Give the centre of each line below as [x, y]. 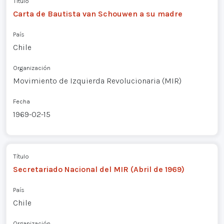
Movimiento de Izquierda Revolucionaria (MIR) [97, 80]
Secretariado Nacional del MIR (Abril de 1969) [98, 169]
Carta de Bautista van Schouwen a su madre [97, 13]
